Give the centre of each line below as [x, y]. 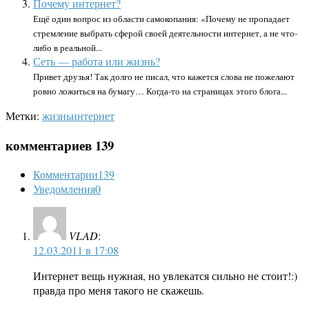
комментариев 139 [60, 145]
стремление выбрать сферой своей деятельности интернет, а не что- [165, 33]
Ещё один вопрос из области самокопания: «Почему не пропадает [161, 18]
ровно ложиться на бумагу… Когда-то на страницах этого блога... [160, 91]
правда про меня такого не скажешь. [119, 290]
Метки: [22, 115]
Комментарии [66, 175]
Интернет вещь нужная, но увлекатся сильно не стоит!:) [165, 276]
